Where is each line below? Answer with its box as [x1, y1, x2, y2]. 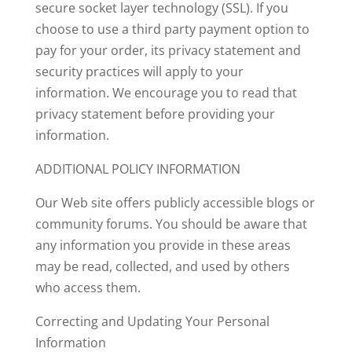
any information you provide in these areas [35, 236, 291, 254]
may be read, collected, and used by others [35, 258, 290, 275]
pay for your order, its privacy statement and [35, 42, 301, 59]
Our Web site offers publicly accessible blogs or [35, 194, 315, 211]
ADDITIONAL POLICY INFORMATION [35, 160, 240, 178]
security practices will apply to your [35, 63, 244, 80]
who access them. [35, 279, 141, 296]
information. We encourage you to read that [35, 84, 297, 101]
